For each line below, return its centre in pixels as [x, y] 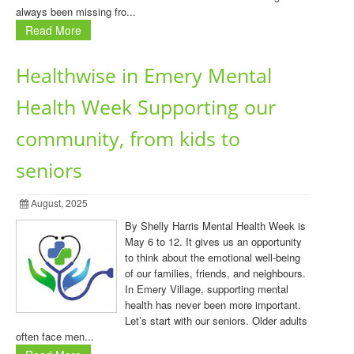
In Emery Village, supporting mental [207, 289]
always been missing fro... [76, 11]
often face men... [55, 336]
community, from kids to [128, 139]
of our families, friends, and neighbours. [215, 273]
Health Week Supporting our [146, 107]
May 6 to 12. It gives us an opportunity [213, 241]
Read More [53, 30]
